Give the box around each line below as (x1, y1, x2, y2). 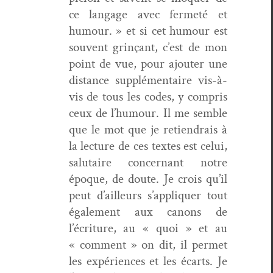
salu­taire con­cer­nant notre (68, 154, 227, 171)
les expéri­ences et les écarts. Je (68, 252, 227, 269)
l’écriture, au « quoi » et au (68, 219, 227, 236)
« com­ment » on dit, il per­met (68, 236, 227, 253)
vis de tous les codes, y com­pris (68, 88, 227, 105)
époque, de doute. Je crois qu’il (68, 170, 227, 187)
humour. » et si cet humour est (68, 22, 227, 39)
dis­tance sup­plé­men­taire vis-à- (68, 71, 227, 88)
